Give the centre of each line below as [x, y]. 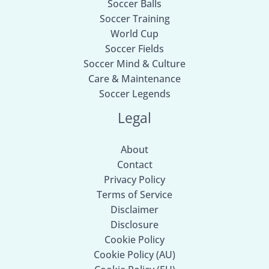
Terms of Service [134, 195]
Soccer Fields [134, 49]
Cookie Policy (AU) [134, 255]
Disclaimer [134, 210]
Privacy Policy [134, 180]
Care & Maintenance [134, 79]
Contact [134, 165]
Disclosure [134, 225]
